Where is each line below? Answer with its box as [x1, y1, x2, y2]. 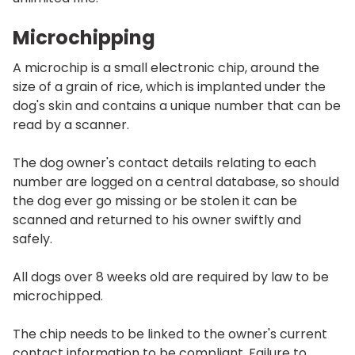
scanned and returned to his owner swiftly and [13, 210, 301, 229]
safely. [13, 229, 52, 248]
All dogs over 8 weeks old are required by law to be [13, 267, 329, 286]
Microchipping [13, 24, 159, 51]
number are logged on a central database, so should [13, 172, 339, 191]
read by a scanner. [13, 115, 132, 134]
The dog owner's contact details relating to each [13, 153, 316, 172]
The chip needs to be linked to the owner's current [13, 324, 327, 343]
